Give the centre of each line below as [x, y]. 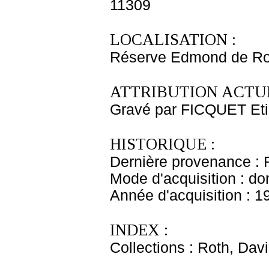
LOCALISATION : [173, 40]
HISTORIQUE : [162, 144]
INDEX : [139, 230]
